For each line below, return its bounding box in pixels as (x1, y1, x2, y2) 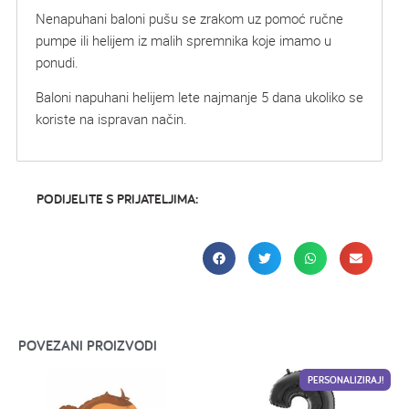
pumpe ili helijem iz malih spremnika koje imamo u (36, 30, 331, 49)
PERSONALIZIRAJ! (307, 372, 383, 386)
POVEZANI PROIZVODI (18, 335, 157, 355)
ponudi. (36, 52, 79, 71)
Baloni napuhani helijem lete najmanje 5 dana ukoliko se (36, 87, 363, 106)
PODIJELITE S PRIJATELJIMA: (37, 190, 198, 208)
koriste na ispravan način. (36, 109, 187, 128)
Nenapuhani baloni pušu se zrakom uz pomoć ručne (36, 8, 343, 27)
